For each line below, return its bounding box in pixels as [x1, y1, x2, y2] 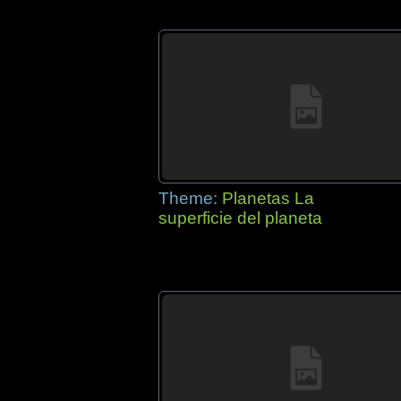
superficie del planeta [158, 209, 322, 227]
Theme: [158, 189, 222, 208]
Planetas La [222, 189, 314, 208]
